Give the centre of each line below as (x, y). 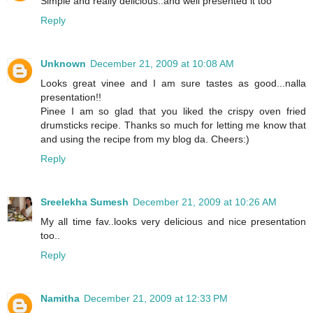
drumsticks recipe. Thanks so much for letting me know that (173, 125)
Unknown (63, 63)
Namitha (60, 298)
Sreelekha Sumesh (85, 202)
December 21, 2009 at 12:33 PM (156, 298)
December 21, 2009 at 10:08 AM (162, 63)
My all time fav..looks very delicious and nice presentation (173, 221)
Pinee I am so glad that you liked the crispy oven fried (173, 111)
